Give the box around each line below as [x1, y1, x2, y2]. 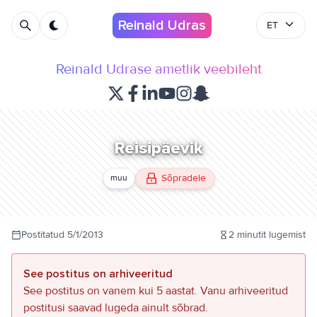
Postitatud [21, 229, 67, 241]
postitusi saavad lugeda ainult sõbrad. [23, 301, 208, 315]
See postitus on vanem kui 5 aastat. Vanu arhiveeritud [23, 284, 288, 298]
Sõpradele [161, 172, 206, 184]
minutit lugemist [237, 229, 306, 241]
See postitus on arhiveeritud [23, 267, 173, 281]
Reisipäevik [114, 138, 203, 158]
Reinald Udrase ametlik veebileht [55, 61, 262, 78]
